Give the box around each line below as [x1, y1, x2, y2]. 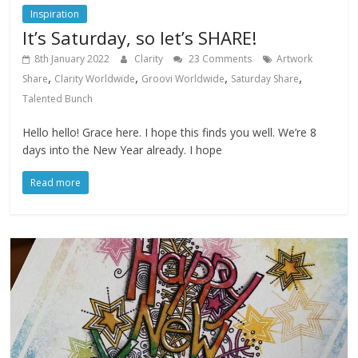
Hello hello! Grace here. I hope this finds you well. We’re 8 [22, 124, 317, 140]
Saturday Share [231, 71, 300, 86]
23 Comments [186, 51, 253, 66]
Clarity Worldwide [54, 71, 136, 86]
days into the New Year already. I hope [22, 141, 223, 157]
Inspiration [30, 6, 80, 21]
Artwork [276, 51, 313, 66]
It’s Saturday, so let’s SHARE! [22, 25, 257, 50]
